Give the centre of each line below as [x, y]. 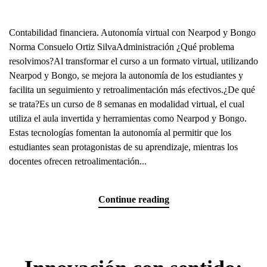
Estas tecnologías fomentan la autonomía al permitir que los [120, 132]
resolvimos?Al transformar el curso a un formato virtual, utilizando [133, 61]
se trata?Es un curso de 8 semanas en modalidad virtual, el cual [127, 104]
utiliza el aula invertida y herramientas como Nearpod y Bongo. [128, 118]
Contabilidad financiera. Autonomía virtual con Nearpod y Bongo [132, 32]
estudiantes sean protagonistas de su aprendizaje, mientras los [123, 147]
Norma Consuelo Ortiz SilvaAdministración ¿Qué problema [122, 46]
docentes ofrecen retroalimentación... [78, 161]
